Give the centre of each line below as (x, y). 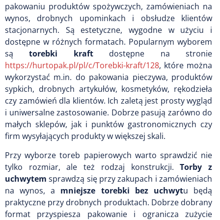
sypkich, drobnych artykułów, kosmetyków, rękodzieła (109, 89)
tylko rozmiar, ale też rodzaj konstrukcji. (93, 167)
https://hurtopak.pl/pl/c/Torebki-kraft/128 (82, 65)
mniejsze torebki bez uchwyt (122, 190)
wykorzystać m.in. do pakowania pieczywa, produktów (109, 77)
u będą (198, 190)
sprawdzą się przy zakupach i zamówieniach (131, 179)
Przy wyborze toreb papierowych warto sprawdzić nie (109, 155)
